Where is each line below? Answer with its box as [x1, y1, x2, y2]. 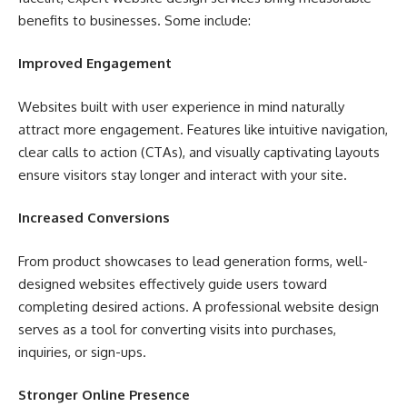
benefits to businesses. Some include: [18, 11, 251, 29]
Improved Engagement [18, 55, 172, 72]
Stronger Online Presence [18, 386, 190, 403]
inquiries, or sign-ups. [18, 342, 146, 361]
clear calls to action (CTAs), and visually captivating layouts [18, 143, 380, 161]
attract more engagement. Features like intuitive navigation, [18, 120, 388, 138]
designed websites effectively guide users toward [18, 274, 327, 293]
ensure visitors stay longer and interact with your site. [18, 165, 347, 184]
